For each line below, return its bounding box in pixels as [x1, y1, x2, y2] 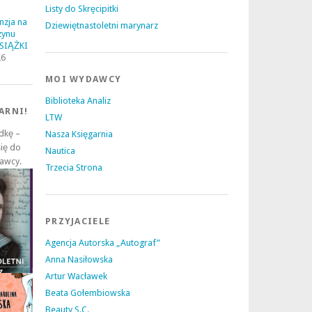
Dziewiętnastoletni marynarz [45, 20, 158, 31]
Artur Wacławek [45, 271, 107, 281]
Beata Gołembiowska [45, 288, 130, 298]
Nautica [45, 146, 75, 156]
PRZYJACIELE [45, 216, 111, 226]
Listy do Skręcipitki [45, 3, 118, 14]
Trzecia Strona [45, 162, 102, 173]
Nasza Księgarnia [45, 129, 113, 139]
